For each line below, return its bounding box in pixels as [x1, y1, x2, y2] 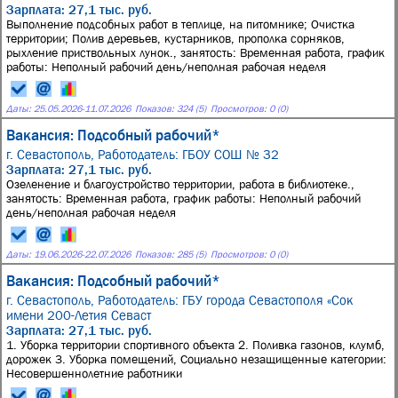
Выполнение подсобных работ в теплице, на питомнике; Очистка [6, 17, 354, 31]
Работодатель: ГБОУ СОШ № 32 [98, 147, 279, 162]
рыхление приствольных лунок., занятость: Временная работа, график [6, 45, 385, 60]
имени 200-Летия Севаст [6, 307, 151, 322]
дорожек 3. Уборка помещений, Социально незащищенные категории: [6, 352, 386, 366]
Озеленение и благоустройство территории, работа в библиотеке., [6, 177, 354, 191]
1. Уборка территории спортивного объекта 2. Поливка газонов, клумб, [6, 338, 385, 352]
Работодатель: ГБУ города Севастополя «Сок [98, 292, 353, 307]
